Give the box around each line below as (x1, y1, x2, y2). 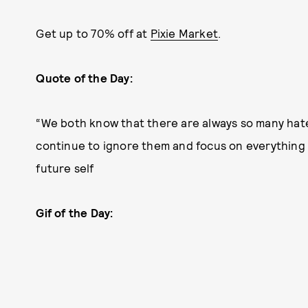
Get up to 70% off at (36, 25, 151, 40)
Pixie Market (150, 25, 218, 40)
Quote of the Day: (36, 70, 133, 85)
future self (36, 160, 94, 175)
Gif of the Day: (36, 205, 113, 219)
